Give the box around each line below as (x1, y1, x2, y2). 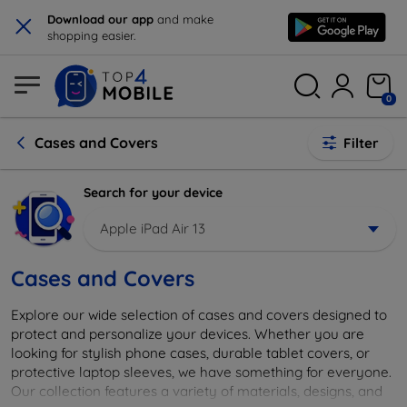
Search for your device (84, 184, 223, 201)
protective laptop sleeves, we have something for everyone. (11, 362, 392, 381)
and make (157, 12, 213, 26)
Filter (343, 134, 379, 152)
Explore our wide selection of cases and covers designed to (11, 305, 387, 323)
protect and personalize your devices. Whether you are (11, 324, 364, 342)
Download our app (47, 12, 157, 26)
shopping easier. (47, 28, 135, 43)
